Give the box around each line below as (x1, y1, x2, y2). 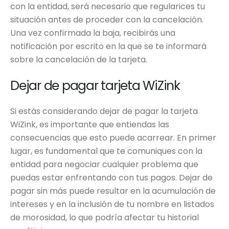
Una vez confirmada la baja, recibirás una (10, 27, 175, 39)
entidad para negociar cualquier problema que (10, 158, 198, 170)
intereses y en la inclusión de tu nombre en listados (10, 198, 214, 210)
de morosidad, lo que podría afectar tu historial (10, 212, 199, 223)
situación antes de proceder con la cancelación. (10, 14, 203, 26)
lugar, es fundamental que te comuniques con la (10, 145, 202, 157)
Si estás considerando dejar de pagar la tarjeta (10, 105, 198, 117)
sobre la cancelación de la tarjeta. (10, 54, 147, 65)
